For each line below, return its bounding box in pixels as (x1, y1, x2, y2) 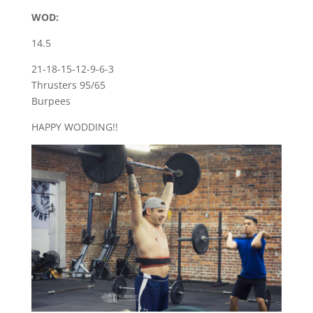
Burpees (31, 94, 71, 108)
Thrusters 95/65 (31, 78, 105, 92)
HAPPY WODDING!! (31, 120, 118, 133)
